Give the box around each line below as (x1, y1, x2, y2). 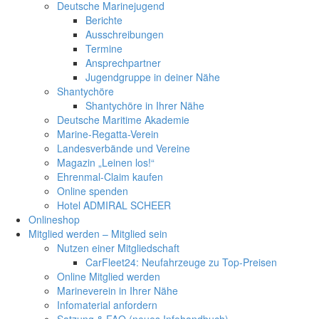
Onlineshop (28, 211, 80, 226)
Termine (85, 41, 122, 56)
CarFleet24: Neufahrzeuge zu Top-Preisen (85, 254, 277, 269)
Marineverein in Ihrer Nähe (57, 283, 178, 298)
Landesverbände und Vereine (57, 140, 190, 155)
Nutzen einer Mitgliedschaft (57, 240, 179, 255)
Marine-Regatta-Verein (57, 126, 159, 141)
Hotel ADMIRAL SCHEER (57, 197, 171, 212)
